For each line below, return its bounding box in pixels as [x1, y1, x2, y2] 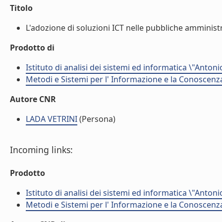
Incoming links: [10, 144, 73, 156]
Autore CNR [10, 94, 56, 105]
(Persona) [77, 113, 115, 124]
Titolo [10, 2, 33, 13]
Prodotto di [10, 42, 55, 53]
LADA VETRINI [26, 113, 77, 124]
